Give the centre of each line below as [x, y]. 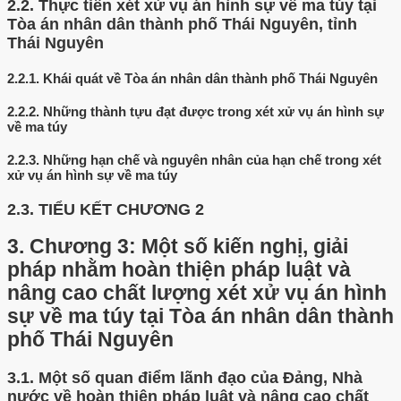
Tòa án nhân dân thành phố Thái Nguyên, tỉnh [182, 24]
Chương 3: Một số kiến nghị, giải [189, 247]
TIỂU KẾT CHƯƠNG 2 [121, 209]
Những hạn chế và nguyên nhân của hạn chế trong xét [212, 159]
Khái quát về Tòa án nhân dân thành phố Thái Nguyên [210, 78]
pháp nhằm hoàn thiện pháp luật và [179, 270]
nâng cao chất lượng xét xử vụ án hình [197, 294]
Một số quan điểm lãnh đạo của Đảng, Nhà [200, 377]
